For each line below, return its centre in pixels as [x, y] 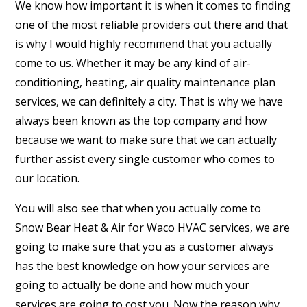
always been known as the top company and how [141, 120]
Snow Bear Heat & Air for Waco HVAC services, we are [153, 227]
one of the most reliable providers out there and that [152, 24]
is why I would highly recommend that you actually [144, 44]
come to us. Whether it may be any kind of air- [133, 63]
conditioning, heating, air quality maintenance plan [146, 82]
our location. [48, 178]
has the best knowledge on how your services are [143, 266]
